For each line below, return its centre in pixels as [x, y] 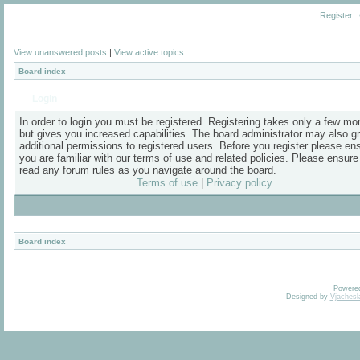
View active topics [149, 52]
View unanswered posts [60, 52]
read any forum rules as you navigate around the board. [148, 170]
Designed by [308, 297]
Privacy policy [239, 183]
